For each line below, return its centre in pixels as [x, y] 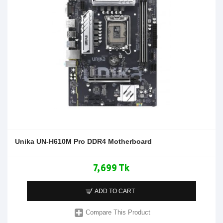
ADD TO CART [115, 191]
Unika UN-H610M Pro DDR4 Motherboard [83, 141]
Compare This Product [118, 213]
